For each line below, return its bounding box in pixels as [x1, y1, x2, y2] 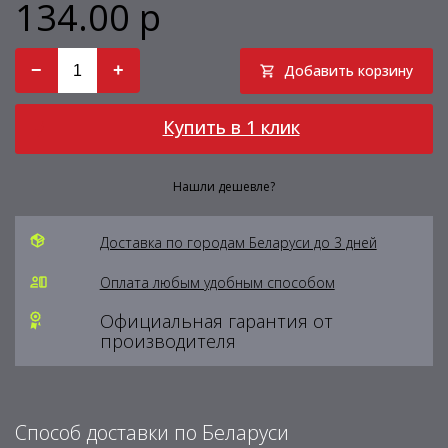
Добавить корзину [284, 61, 413, 80]
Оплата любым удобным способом [99, 273, 335, 292]
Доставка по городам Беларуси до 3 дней [99, 233, 377, 252]
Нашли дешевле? [173, 178, 275, 195]
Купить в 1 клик [162, 115, 300, 139]
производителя [99, 329, 236, 353]
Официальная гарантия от [99, 309, 333, 333]
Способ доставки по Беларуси [15, 419, 289, 446]
